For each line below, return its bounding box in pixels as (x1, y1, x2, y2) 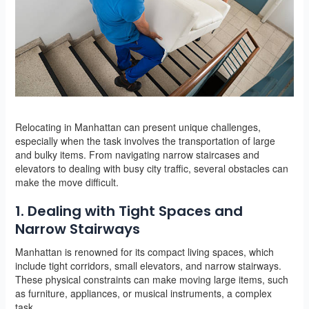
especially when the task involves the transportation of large (14, 133, 275, 148)
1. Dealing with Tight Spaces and (14, 201, 243, 221)
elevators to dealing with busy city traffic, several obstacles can (14, 161, 288, 175)
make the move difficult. (14, 175, 119, 189)
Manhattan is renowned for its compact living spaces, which (14, 244, 274, 259)
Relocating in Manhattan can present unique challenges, (14, 119, 261, 134)
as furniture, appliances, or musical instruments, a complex (14, 286, 272, 300)
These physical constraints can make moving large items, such (14, 272, 288, 286)
